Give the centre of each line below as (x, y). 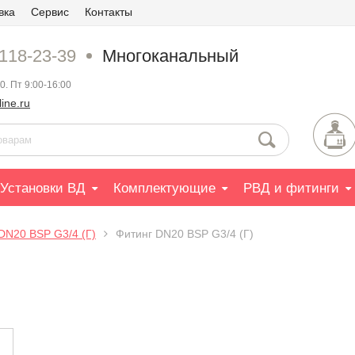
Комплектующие (164, 188)
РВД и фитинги (291, 188)
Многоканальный (173, 56)
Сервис (50, 12)
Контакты (109, 12)
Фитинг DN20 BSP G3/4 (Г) (185, 234)
